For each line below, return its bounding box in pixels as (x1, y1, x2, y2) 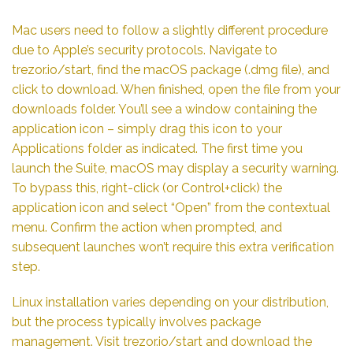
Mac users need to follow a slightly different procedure (12, 22, 328, 38)
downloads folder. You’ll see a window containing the (12, 101, 317, 117)
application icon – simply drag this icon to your (12, 121, 282, 136)
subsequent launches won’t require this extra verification (12, 239, 334, 255)
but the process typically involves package (12, 314, 261, 330)
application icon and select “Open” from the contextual (12, 199, 330, 215)
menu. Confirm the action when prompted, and (12, 219, 282, 235)
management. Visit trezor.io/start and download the (12, 334, 312, 350)
